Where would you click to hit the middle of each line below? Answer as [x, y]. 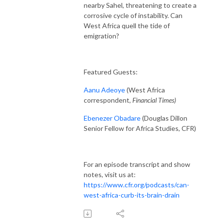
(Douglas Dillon [164, 118]
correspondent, [108, 100]
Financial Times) [154, 100]
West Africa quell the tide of [127, 25]
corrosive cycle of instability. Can [133, 15]
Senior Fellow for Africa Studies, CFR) [140, 128]
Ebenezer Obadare [112, 118]
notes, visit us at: [110, 174]
